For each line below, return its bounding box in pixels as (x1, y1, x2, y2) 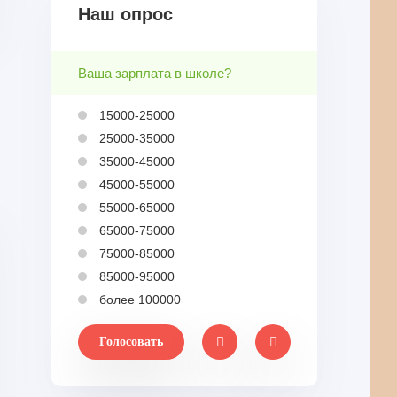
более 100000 (96, 292, 181, 307)
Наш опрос (78, 4, 173, 24)
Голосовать (99, 335, 163, 348)
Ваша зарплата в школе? (78, 66, 231, 81)
